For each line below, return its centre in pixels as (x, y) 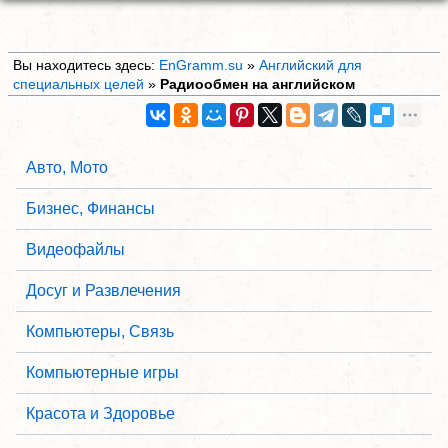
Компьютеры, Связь (100, 332)
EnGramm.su (200, 64)
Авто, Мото (67, 168)
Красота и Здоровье (100, 414)
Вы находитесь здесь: (85, 64)
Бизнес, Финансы (90, 209)
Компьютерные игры (102, 373)
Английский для (310, 64)
